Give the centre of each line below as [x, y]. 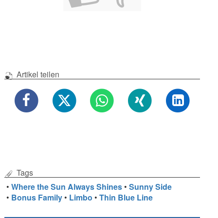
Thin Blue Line [126, 197]
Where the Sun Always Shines [67, 186]
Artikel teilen [37, 74]
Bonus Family [37, 197]
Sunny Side [151, 186]
